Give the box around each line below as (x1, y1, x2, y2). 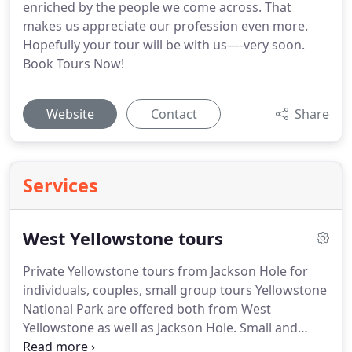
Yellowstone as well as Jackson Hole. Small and (23, 319, 298, 336)
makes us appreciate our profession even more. (23, 17, 308, 35)
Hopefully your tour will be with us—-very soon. (23, 36, 305, 53)
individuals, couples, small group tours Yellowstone (23, 281, 327, 299)
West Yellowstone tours (23, 227, 223, 250)
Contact (150, 105, 197, 123)
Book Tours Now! (23, 55, 124, 72)
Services (23, 173, 98, 198)
